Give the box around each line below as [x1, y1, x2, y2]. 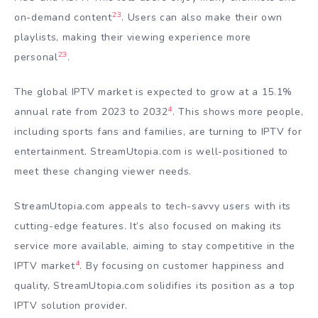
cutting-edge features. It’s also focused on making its [14, 219, 282, 233]
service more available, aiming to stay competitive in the [14, 239, 295, 253]
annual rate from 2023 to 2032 [14, 105, 168, 119]
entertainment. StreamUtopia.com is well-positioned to [14, 145, 289, 159]
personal [14, 50, 58, 65]
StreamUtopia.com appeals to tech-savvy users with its [14, 199, 292, 213]
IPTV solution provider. [14, 299, 128, 312]
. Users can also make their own [121, 11, 283, 25]
